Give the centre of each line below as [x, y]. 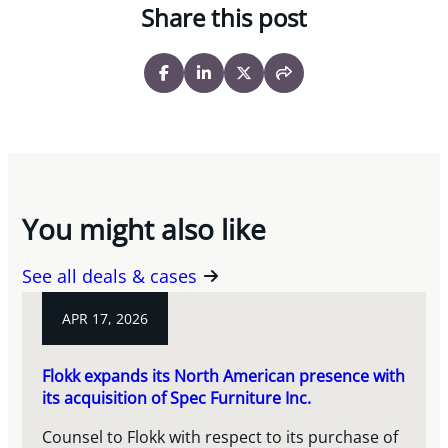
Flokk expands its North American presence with [224, 375]
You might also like [144, 228]
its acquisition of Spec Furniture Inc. [177, 397]
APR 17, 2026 [105, 318]
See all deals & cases [110, 276]
